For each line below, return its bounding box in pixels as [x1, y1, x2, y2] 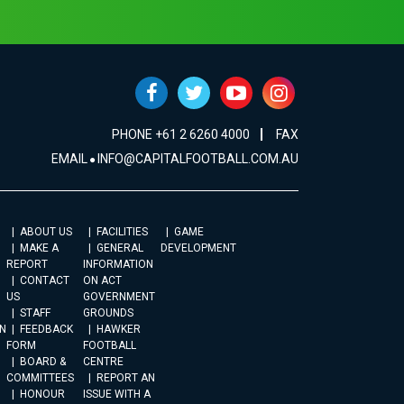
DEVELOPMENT [161, 242, 236, 254]
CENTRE [83, 355, 124, 368]
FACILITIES [96, 225, 148, 238]
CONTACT [20, 274, 69, 287]
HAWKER [96, 323, 141, 335]
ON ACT [83, 274, 122, 287]
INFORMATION [83, 258, 153, 271]
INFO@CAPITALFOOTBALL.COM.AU [95, 151, 298, 166]
